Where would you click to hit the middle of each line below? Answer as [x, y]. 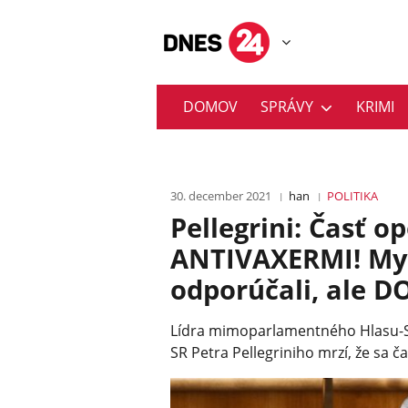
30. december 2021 [221, 196]
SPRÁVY [291, 107]
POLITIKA [353, 196]
